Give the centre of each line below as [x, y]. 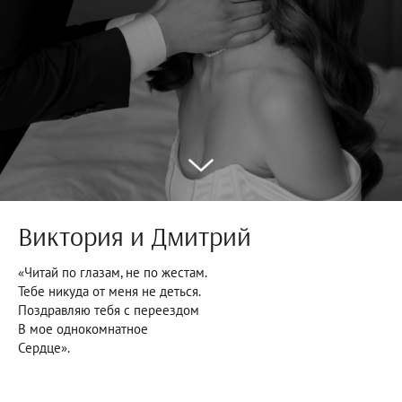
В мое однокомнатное [83, 329]
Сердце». [44, 348]
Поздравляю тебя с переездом [109, 310]
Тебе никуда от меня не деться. [109, 291]
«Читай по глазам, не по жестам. [113, 272]
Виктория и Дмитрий [135, 236]
